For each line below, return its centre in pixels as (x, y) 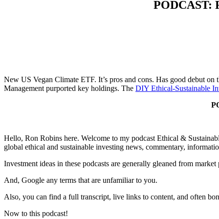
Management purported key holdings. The (70, 88)
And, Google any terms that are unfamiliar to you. (81, 180)
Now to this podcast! (36, 213)
